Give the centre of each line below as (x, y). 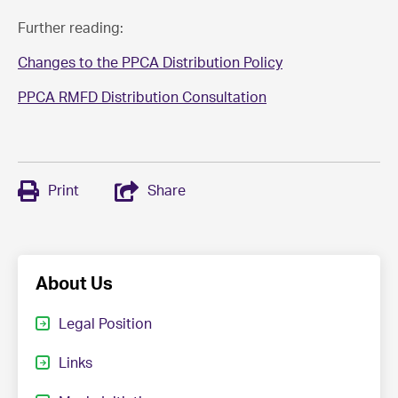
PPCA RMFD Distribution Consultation (142, 98)
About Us (74, 284)
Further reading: (71, 28)
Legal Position (105, 324)
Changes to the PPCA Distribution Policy (150, 63)
